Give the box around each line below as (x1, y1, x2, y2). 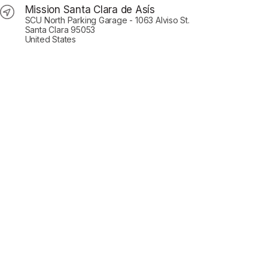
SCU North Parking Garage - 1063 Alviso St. (25, 14, 190, 25)
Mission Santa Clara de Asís (25, 3, 155, 16)
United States (25, 33, 76, 44)
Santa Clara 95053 (25, 24, 96, 35)
